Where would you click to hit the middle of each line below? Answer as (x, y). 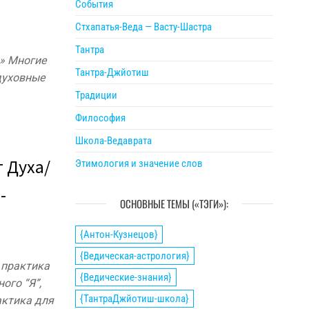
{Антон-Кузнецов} (119, 235)
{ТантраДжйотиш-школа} (134, 299)
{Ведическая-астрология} (134, 256)
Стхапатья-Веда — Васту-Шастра (143, 27)
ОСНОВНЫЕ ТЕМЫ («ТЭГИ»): (174, 203)
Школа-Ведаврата (113, 141)
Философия (100, 118)
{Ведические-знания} (126, 277)
